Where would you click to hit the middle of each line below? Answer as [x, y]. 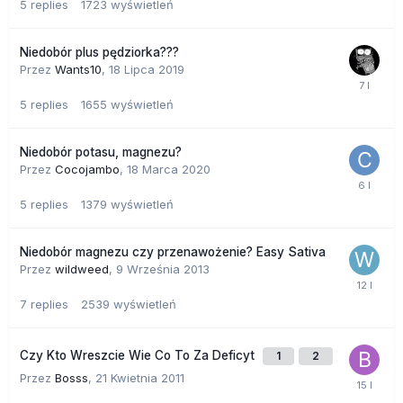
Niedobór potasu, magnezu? [101, 152]
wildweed [82, 269]
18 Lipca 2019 [147, 69]
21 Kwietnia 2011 [140, 377]
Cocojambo [87, 169]
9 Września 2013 [163, 269]
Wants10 [78, 69]
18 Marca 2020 [169, 169]
